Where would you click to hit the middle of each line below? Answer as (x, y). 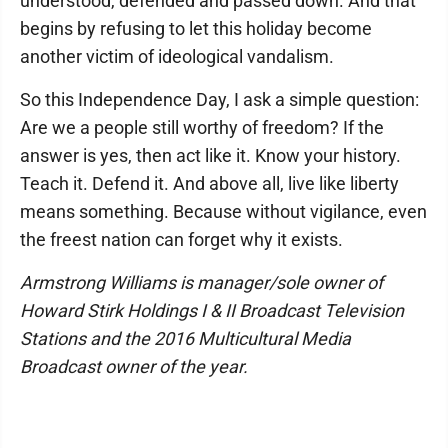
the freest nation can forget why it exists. (181, 239)
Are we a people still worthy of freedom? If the (202, 127)
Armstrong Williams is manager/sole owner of (201, 282)
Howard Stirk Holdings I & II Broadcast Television (212, 310)
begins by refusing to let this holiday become (196, 28)
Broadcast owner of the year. (134, 366)
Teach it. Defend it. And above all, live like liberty (209, 183)
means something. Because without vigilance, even (223, 211)
